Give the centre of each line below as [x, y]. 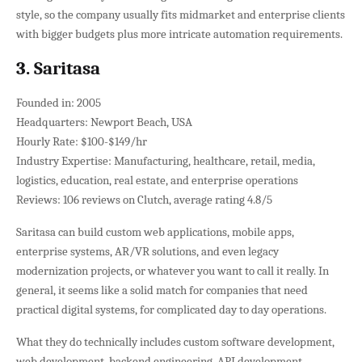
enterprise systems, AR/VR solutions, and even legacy [147, 251]
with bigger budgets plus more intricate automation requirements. [179, 34]
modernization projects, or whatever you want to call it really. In [173, 270]
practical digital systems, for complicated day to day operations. [171, 309]
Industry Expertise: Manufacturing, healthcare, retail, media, [166, 160]
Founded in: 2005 [59, 102]
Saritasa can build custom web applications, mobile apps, [155, 232]
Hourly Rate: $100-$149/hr [82, 141]
